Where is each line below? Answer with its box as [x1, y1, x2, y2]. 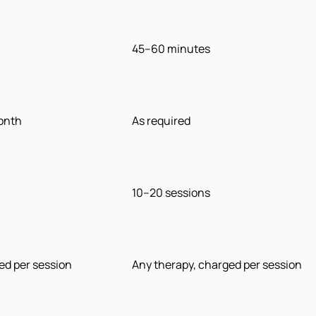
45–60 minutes [132, 41, 210, 57]
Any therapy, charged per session [132, 257, 302, 273]
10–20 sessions [132, 185, 210, 201]
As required [132, 113, 190, 129]
